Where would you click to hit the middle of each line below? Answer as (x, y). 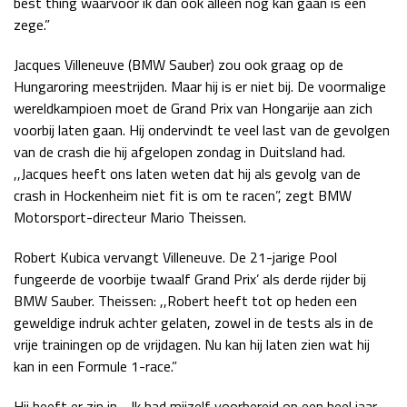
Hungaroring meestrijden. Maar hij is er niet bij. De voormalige (200, 86)
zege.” (32, 25)
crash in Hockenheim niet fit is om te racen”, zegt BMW (183, 195)
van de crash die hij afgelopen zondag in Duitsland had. (179, 152)
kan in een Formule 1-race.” (95, 366)
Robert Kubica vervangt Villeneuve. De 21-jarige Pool (175, 257)
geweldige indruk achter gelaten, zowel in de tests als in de (194, 323)
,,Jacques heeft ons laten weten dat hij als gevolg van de (187, 174)
